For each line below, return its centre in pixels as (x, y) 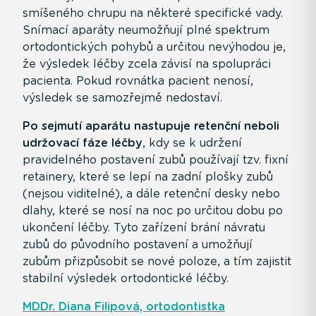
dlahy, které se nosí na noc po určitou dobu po (153, 210)
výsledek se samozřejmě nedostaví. (122, 97)
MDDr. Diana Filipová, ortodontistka (124, 306)
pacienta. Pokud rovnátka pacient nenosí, (138, 80)
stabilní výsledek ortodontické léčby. (126, 278)
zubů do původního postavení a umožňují (138, 244)
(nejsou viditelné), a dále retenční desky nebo (151, 193)
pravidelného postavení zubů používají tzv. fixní (156, 159)
